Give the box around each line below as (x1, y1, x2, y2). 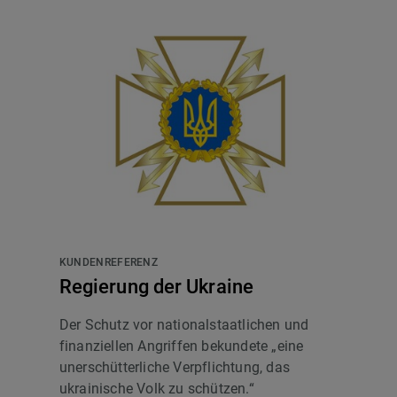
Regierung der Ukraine (58, 276, 253, 299)
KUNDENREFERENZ (58, 256, 159, 269)
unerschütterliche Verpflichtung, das (58, 359, 291, 377)
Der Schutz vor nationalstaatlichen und (58, 316, 309, 334)
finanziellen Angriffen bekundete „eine (58, 338, 304, 355)
